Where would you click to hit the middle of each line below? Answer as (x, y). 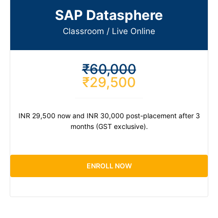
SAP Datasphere (109, 15)
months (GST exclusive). (109, 127)
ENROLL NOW (109, 166)
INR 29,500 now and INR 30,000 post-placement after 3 (109, 116)
